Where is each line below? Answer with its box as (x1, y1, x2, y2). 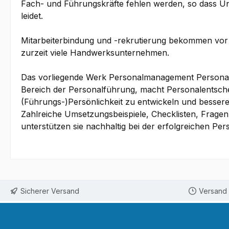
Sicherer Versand (20, 186, 79, 195)
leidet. (21, 11, 43, 21)
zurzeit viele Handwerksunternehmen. (21, 48, 169, 58)
